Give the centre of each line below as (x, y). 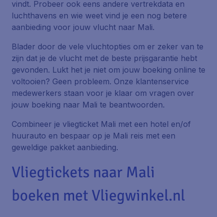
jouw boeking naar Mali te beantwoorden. (88, 105)
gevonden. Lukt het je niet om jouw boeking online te (108, 70)
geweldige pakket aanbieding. (65, 147)
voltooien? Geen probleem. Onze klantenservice (100, 81)
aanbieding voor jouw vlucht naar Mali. (83, 27)
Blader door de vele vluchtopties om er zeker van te (108, 46)
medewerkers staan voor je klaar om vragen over (103, 93)
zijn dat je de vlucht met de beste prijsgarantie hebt (104, 58)
